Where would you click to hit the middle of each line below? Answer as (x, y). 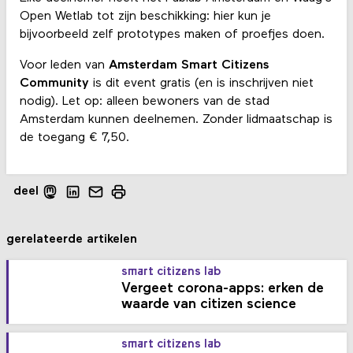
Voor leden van (64, 66)
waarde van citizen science (209, 305)
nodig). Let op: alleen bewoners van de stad (144, 102)
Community (54, 84)
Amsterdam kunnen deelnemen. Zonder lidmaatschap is (176, 120)
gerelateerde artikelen (72, 239)
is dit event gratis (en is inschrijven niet (201, 84)
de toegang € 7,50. (74, 138)
